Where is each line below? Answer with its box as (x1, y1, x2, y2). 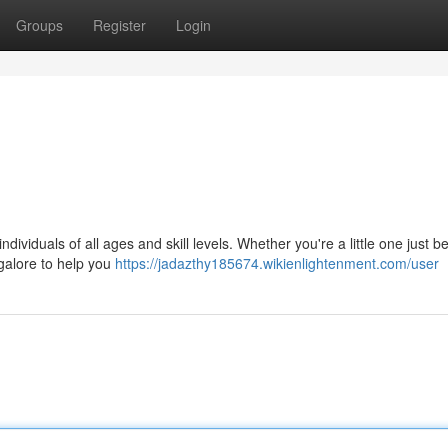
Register (93, 15, 146, 35)
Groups (16, 15, 63, 35)
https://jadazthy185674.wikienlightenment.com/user (115, 253, 439, 273)
